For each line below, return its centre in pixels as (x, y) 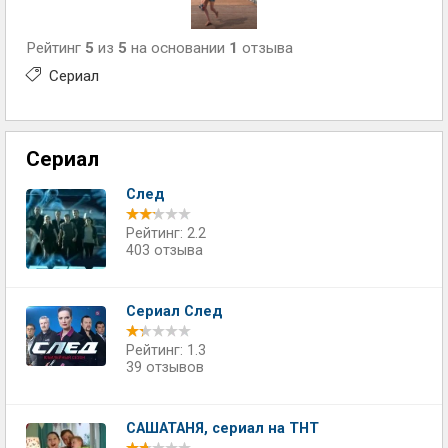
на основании (178, 47)
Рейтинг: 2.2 (166, 233)
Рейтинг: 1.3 (166, 350)
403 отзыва (164, 250)
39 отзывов (165, 367)
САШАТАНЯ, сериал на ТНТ (222, 428)
